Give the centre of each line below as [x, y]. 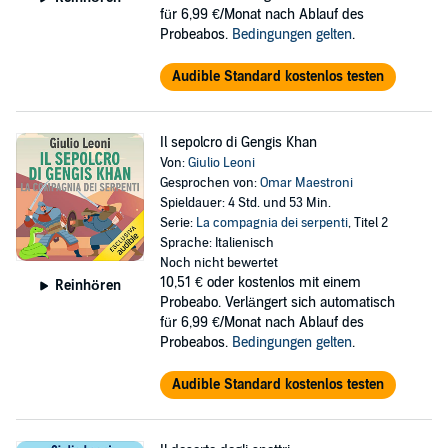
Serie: [177, 223]
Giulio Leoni [221, 163]
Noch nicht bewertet [218, 263]
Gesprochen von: [209, 183]
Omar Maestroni [306, 183]
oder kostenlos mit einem [283, 282]
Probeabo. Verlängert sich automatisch [277, 302]
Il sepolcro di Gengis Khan [238, 142]
